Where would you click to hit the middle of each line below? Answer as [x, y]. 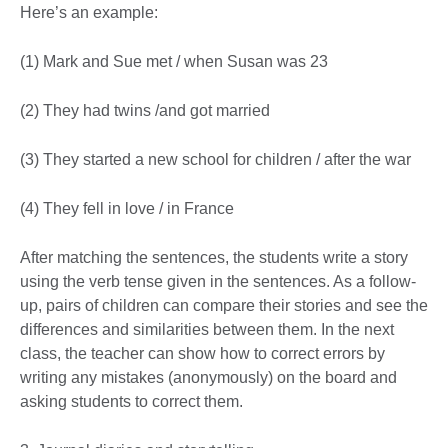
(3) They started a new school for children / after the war [215, 159]
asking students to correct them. [131, 401]
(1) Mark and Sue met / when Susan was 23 [174, 61]
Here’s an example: [89, 12]
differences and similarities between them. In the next [207, 329]
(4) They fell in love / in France [127, 208]
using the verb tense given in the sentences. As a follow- [218, 281]
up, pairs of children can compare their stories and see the [224, 305]
